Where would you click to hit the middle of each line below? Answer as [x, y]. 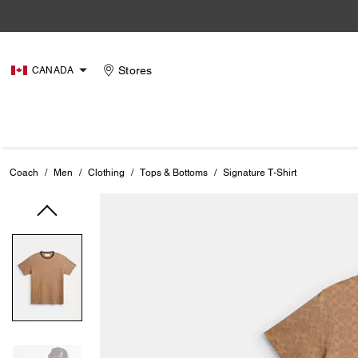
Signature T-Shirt [260, 173]
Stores [135, 70]
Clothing [106, 173]
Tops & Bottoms [174, 173]
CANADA [53, 70]
